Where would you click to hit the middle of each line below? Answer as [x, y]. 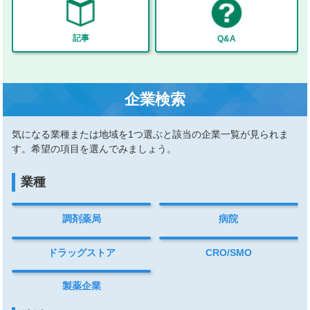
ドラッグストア [81, 252]
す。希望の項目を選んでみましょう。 [94, 149]
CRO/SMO [228, 252]
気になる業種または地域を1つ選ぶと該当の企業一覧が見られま [151, 135]
